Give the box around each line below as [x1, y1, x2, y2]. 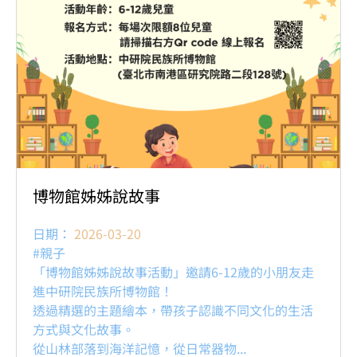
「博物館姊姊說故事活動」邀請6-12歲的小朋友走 [33, 262, 314, 281]
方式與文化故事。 [33, 320, 135, 339]
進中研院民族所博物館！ [33, 281, 173, 300]
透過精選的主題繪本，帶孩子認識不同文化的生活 [33, 300, 313, 320]
